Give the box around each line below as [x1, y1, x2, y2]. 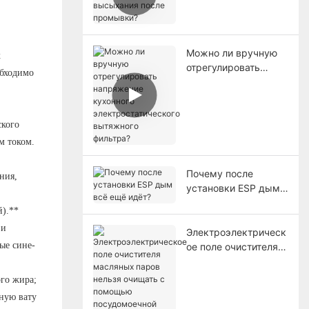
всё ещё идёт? [186, 196, 255, 208]
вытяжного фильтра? [186, 119, 286, 131]
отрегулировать [186, 61, 260, 73]
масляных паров [186, 255, 266, 267]
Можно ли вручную [186, 46, 277, 59]
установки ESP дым [186, 181, 280, 194]
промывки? [186, 21, 240, 33]
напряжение [186, 75, 245, 88]
